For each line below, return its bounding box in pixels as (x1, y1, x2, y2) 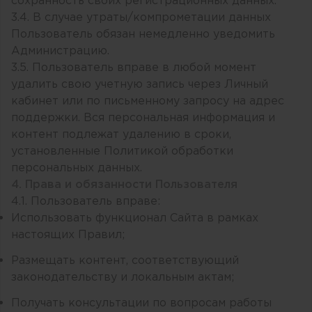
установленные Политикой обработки (11, 146, 233, 157)
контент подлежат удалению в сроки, (11, 130, 231, 140)
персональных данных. (11, 163, 142, 173)
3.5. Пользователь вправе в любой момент (11, 63, 256, 73)
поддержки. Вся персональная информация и (11, 113, 275, 123)
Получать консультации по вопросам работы (11, 297, 272, 309)
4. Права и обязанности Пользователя (11, 180, 237, 190)
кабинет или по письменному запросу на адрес (11, 96, 284, 107)
